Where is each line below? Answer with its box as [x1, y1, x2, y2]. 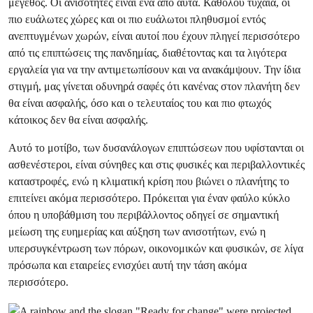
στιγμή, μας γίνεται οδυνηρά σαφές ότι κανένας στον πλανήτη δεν [8, 80, 300, 93]
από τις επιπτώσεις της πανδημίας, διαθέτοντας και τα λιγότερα [8, 46, 286, 59]
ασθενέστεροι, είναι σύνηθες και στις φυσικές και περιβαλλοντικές [8, 158, 305, 171]
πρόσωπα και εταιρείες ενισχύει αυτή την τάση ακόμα [8, 259, 247, 272]
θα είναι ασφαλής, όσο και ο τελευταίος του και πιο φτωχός [8, 96, 271, 110]
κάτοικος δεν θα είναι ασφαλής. [8, 113, 151, 126]
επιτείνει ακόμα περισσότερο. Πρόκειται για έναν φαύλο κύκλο [8, 191, 290, 205]
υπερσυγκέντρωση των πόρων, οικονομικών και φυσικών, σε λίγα [8, 242, 303, 255]
